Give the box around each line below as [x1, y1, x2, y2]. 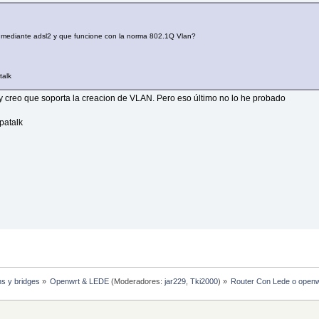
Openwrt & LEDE [49, 277, 109, 286]
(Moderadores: [108, 277, 164, 286]
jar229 [164, 277, 186, 286]
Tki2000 [189, 277, 218, 286]
